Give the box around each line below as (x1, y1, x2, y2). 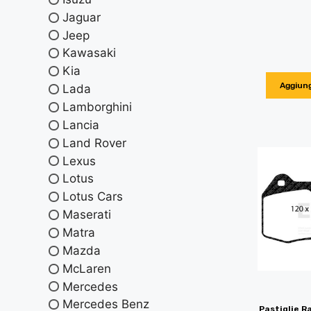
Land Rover (62, 135, 126, 150)
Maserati (62, 207, 111, 221)
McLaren (62, 261, 111, 276)
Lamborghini (62, 99, 132, 114)
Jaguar (62, 10, 101, 24)
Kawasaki (62, 46, 116, 60)
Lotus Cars (62, 190, 123, 204)
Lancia (62, 117, 99, 132)
